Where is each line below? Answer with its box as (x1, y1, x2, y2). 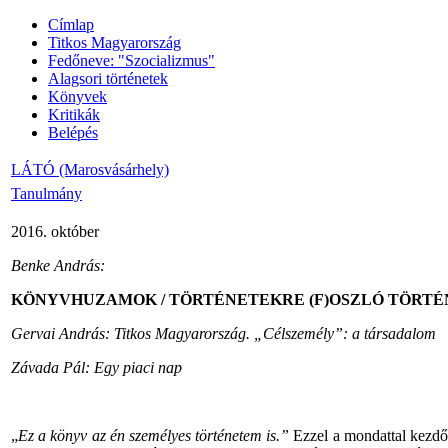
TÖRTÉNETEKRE (169, 291, 305, 308)
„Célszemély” (254, 325, 343, 342)
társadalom (364, 325, 436, 342)
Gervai (11, 325, 55, 342)
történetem (195, 427, 263, 444)
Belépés (48, 124, 98, 141)
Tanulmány (11, 185, 82, 202)
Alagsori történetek (48, 70, 168, 87)
